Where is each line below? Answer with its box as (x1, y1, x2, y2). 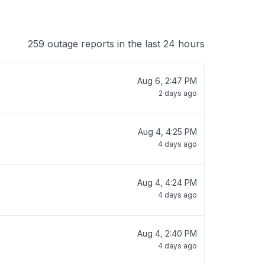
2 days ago (159, 89, 197, 98)
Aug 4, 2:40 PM (137, 228, 197, 238)
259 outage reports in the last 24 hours (28, 38, 205, 50)
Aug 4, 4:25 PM (138, 127, 197, 137)
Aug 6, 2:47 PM (137, 76, 197, 86)
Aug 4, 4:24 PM (137, 177, 197, 188)
